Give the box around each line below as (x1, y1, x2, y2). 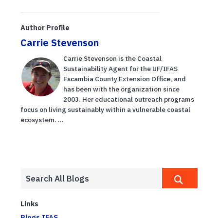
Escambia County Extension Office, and (63, 74, 186, 84)
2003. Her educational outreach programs (63, 95, 194, 104)
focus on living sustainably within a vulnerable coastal (20, 105, 190, 114)
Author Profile (20, 23, 70, 33)
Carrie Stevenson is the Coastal (63, 54, 162, 63)
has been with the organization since (63, 85, 180, 94)
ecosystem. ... (20, 115, 64, 125)
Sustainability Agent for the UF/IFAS (63, 64, 178, 73)
